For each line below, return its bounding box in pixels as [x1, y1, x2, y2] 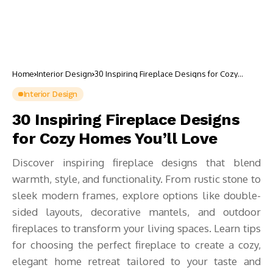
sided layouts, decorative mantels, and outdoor [12, 205, 261, 218]
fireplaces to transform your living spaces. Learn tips [12, 222, 261, 235]
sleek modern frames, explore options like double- [12, 189, 261, 202]
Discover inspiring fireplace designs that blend [12, 156, 261, 169]
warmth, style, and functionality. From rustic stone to [12, 172, 261, 185]
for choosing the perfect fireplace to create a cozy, [12, 238, 261, 251]
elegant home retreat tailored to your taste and [12, 255, 261, 268]
